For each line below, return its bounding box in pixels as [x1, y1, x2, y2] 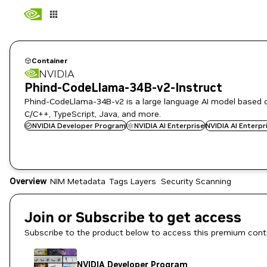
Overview [10, 176, 47, 187]
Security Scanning [160, 176, 231, 187]
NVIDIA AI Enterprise [134, 121, 204, 130]
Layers [131, 176, 156, 187]
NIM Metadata [49, 176, 105, 187]
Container [32, 56, 67, 65]
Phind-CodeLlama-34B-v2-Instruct [24, 80, 222, 95]
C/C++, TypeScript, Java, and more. [24, 108, 161, 119]
